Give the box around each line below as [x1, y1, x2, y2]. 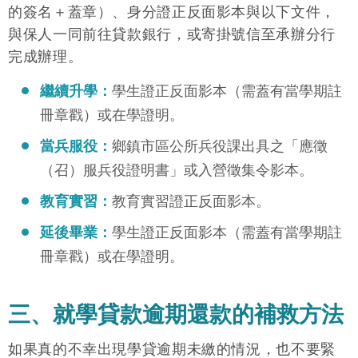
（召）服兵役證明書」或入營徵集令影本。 [40, 162, 313, 179]
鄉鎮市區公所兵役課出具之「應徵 [112, 138, 328, 155]
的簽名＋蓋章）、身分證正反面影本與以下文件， [8, 3, 336, 20]
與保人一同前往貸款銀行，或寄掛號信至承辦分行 [8, 26, 336, 42]
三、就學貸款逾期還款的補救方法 [8, 302, 344, 328]
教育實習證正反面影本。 [112, 193, 270, 210]
